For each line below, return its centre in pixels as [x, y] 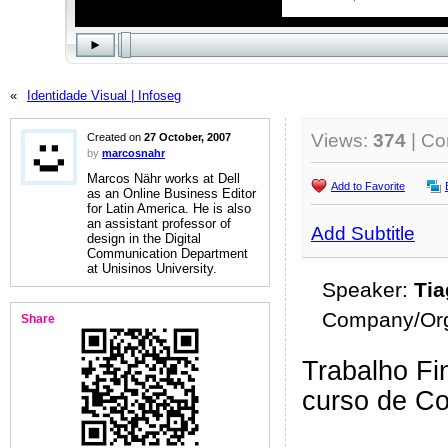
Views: [342, 140]
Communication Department [167, 253]
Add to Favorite [368, 186]
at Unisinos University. [152, 268]
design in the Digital [144, 238]
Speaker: [368, 290]
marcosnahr [133, 153]
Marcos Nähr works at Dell [163, 178]
